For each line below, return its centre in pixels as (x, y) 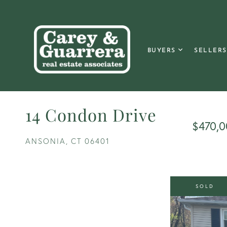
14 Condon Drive (91, 115)
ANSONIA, (47, 141)
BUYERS (161, 50)
